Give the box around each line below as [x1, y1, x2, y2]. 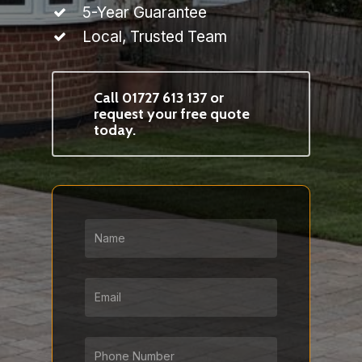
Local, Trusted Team [82, 27, 227, 47]
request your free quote [94, 105, 250, 124]
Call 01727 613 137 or [94, 89, 224, 107]
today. [94, 121, 136, 140]
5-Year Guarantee [82, 3, 207, 23]
